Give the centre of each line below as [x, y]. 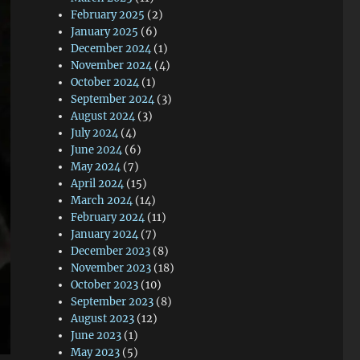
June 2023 [96, 335]
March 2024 [102, 200]
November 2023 [111, 268]
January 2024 [105, 234]
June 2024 [97, 150]
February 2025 [108, 15]
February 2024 [108, 217]
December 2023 [111, 251]
